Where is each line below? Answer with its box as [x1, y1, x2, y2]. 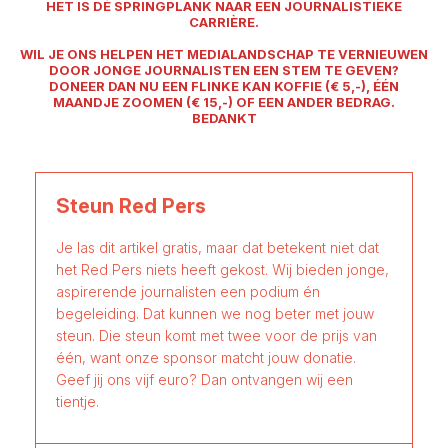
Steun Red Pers [56, 194, 206, 218]
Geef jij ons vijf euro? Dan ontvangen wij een [56, 371, 353, 388]
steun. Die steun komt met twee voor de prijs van [56, 327, 377, 344]
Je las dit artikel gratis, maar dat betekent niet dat [56, 239, 379, 256]
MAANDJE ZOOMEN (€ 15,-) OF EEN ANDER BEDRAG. [53, 94, 395, 110]
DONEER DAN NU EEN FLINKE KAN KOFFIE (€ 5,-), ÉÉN [49, 78, 399, 94]
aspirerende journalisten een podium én [56, 283, 320, 300]
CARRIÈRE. [189, 14, 259, 30]
